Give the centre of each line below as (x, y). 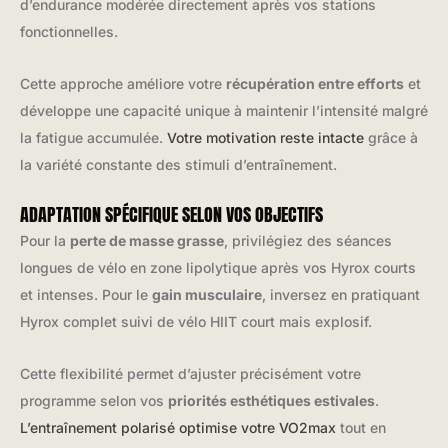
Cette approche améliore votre (123, 83)
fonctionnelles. (69, 32)
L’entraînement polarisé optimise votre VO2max (178, 427)
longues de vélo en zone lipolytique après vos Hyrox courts (218, 268)
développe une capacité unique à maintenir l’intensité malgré (224, 110)
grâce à (391, 137)
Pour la (45, 241)
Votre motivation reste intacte (265, 137)
